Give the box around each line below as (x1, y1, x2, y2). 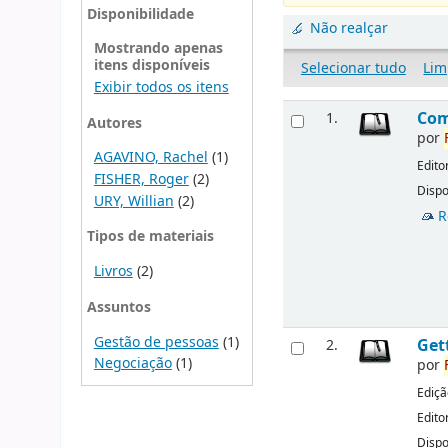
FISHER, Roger (93, 169, 189, 191)
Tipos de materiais (86, 226, 214, 248)
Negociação (93, 353, 172, 375)
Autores (86, 112, 142, 134)
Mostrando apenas (93, 38, 223, 60)
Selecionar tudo (300, 57, 406, 79)
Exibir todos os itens (93, 77, 229, 99)
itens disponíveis (93, 55, 210, 77)
